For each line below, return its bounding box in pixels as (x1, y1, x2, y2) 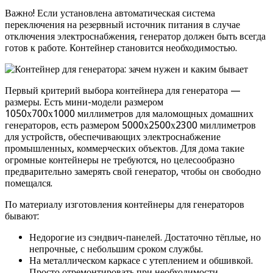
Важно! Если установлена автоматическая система (5, 7, 215, 19)
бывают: (5, 210, 39, 222)
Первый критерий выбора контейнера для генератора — (5, 84, 241, 96)
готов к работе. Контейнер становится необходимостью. (5, 41, 237, 54)
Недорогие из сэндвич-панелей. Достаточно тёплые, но (29, 231, 261, 243)
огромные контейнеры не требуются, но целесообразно (5, 154, 235, 166)
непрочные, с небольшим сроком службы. (29, 243, 203, 255)
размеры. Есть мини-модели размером (5, 96, 163, 108)
